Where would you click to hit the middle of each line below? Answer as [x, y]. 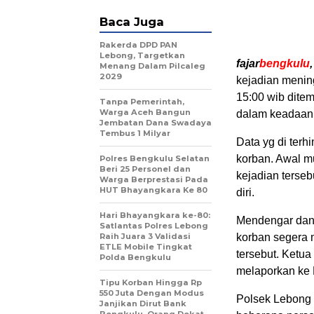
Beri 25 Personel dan [145, 169]
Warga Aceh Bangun [145, 112]
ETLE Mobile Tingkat [146, 247]
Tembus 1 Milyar [135, 134]
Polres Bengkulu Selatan [155, 159]
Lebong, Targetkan [142, 56]
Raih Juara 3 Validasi [145, 237]
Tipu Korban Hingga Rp [151, 283]
